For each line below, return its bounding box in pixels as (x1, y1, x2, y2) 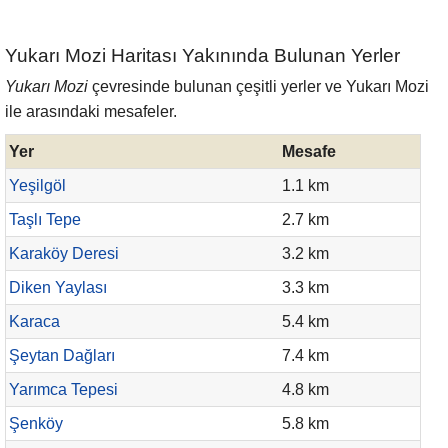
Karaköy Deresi (9, 245, 119, 262)
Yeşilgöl (9, 177, 66, 194)
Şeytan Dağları (9, 347, 115, 364)
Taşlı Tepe (9, 211, 81, 228)
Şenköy (9, 415, 63, 432)
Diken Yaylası (9, 279, 107, 296)
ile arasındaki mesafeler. (5, 103, 177, 120)
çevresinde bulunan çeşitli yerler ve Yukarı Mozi (88, 78, 429, 95)
